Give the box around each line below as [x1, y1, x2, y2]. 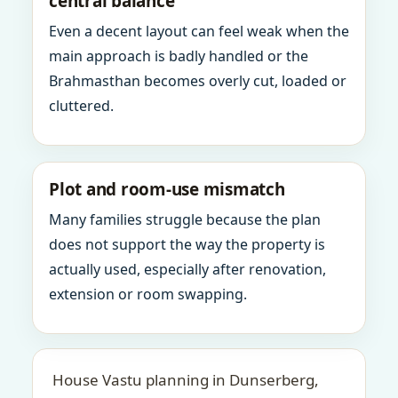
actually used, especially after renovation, [49, 259, 326, 279]
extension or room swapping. [49, 284, 247, 304]
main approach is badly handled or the [49, 46, 308, 66]
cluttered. [49, 96, 114, 115]
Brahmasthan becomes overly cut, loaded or [49, 71, 346, 91]
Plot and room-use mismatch [49, 178, 285, 201]
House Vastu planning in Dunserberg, [52, 370, 319, 390]
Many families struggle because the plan [49, 210, 321, 229]
